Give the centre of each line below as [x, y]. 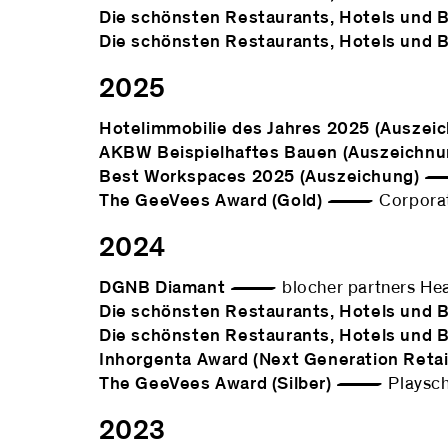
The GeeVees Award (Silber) [215, 384]
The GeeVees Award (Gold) [211, 201]
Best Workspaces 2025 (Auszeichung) [259, 177]
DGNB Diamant [162, 288]
